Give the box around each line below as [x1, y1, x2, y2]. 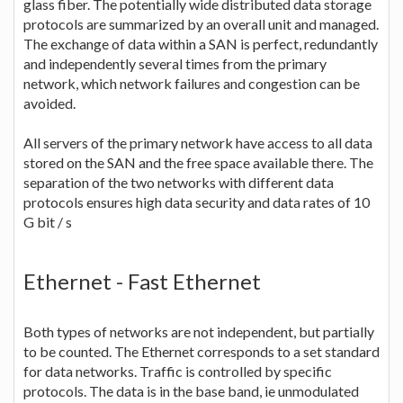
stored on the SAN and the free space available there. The [23, 153, 373, 171]
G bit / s [23, 212, 72, 230]
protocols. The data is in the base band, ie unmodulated [23, 381, 359, 399]
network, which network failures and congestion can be [23, 74, 360, 92]
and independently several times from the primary [23, 54, 327, 72]
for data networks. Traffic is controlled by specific [23, 362, 332, 380]
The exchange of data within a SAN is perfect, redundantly [23, 34, 378, 52]
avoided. [23, 94, 76, 112]
